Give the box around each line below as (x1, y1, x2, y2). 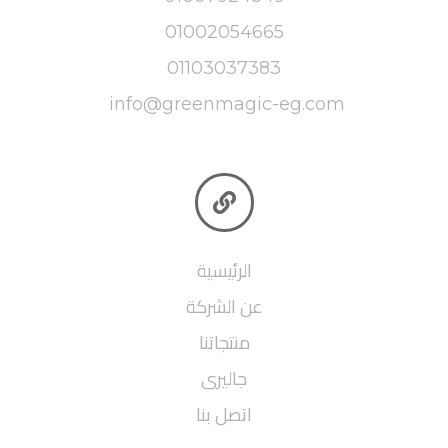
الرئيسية (196, 253, 252, 287)
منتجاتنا (198, 325, 250, 359)
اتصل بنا (196, 397, 252, 431)
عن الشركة (185, 289, 263, 323)
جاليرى (201, 361, 247, 395)
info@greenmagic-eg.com (108, 92, 345, 115)
